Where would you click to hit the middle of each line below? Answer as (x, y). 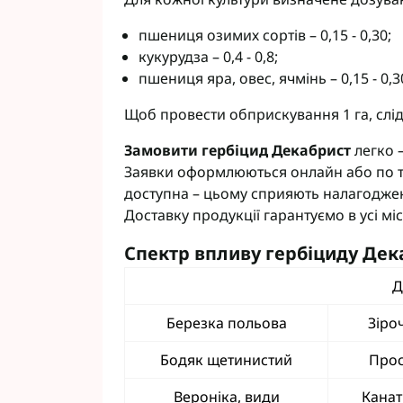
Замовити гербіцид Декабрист (237, 150)
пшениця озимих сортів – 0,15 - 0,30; (265, 35)
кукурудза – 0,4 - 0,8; (208, 57)
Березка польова (226, 323)
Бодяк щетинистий (226, 360)
